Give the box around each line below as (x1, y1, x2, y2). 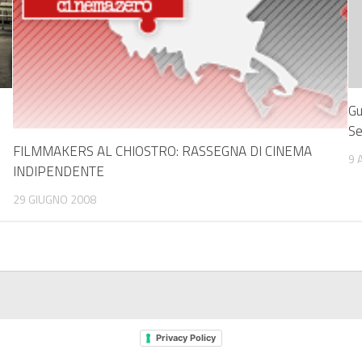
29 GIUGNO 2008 (13, 191, 97, 208)
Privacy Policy (156, 332, 216, 344)
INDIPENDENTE (13, 161, 105, 183)
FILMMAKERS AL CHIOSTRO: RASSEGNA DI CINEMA (13, 141, 313, 162)
